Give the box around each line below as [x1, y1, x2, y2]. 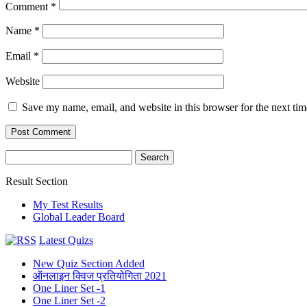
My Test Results [33, 199, 103, 211]
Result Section [5, 175, 68, 188]
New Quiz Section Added [33, 258, 145, 270]
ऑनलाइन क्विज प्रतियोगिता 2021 [33, 270, 167, 282]
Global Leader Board [33, 211, 125, 223]
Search [5, 149, 34, 162]
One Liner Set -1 [33, 282, 106, 295]
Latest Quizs [39, 234, 93, 247]
